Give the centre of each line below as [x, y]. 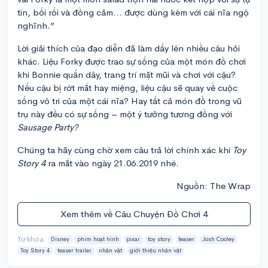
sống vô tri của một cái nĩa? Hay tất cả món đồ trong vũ [130, 100]
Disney [60, 240]
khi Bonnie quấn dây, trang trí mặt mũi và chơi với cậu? [127, 74]
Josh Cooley [218, 240]
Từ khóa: [33, 239]
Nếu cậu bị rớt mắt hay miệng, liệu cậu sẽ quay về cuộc [127, 87]
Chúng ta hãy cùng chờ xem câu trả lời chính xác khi [125, 150]
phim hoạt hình [98, 240]
